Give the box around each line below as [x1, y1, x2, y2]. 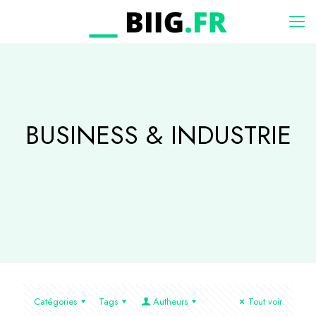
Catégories [34, 295, 77, 308]
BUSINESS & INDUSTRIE [25, 116, 291, 154]
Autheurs [152, 295, 188, 308]
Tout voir [248, 295, 282, 308]
